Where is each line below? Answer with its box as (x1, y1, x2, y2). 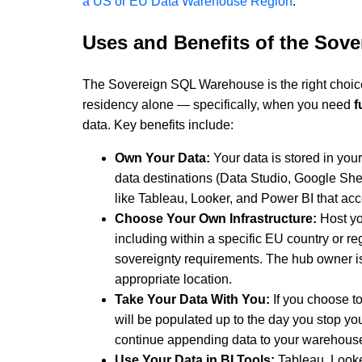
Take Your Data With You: (115, 292, 270, 306)
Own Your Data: (115, 150, 210, 165)
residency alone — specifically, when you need (82, 97, 354, 112)
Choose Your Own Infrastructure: (115, 211, 317, 225)
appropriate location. (115, 271, 232, 286)
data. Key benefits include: (82, 117, 234, 132)
